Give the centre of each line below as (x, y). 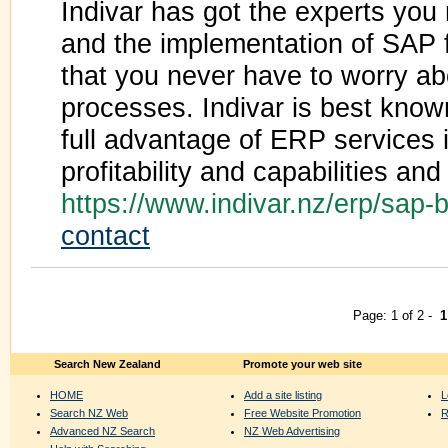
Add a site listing (283, 394)
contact (105, 235)
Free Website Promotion (302, 412)
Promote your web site (302, 364)
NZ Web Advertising (292, 430)
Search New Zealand (107, 364)
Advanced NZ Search (102, 430)
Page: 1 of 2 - (396, 315)
